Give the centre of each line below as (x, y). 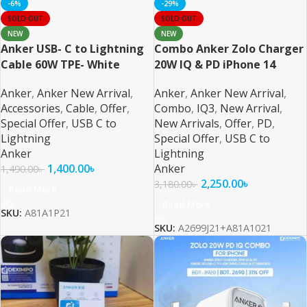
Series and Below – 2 (209, 81)
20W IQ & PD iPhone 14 (214, 65)
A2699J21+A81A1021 (224, 228)
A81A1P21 (48, 213)
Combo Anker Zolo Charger (229, 49)
